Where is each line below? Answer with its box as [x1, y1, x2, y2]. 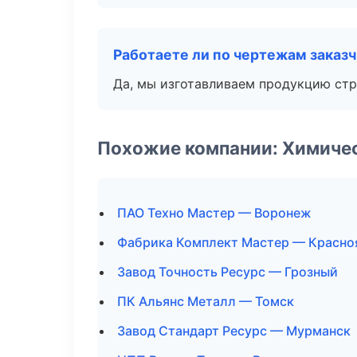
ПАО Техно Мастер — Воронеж [117, 205, 312, 221]
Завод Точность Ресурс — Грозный [117, 264, 338, 280]
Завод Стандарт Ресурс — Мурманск [117, 323, 351, 339]
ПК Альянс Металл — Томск [117, 293, 294, 309]
